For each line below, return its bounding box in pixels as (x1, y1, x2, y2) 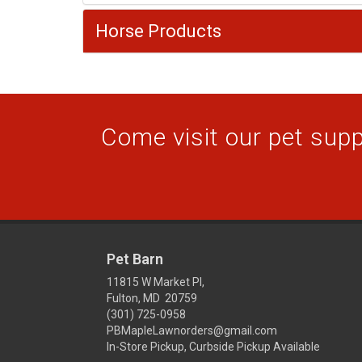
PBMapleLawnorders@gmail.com (107, 324, 277, 337)
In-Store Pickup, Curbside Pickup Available (107, 340, 320, 353)
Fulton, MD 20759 (107, 292, 197, 305)
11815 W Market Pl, (107, 276, 204, 288)
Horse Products (95, 21, 221, 41)
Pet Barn (107, 250, 163, 267)
